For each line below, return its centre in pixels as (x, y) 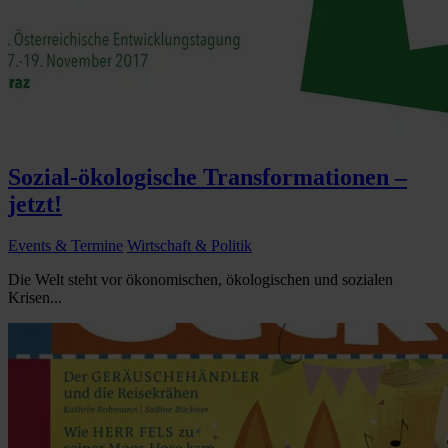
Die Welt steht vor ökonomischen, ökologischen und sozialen (200, 280)
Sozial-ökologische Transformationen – (207, 176)
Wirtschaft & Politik (189, 246)
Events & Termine (65, 246)
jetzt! (35, 203)
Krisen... (35, 298)
